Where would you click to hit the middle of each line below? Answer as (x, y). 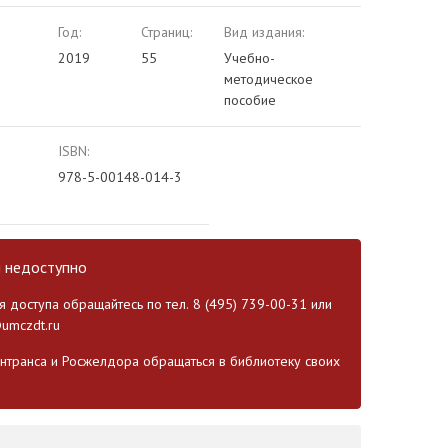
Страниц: (166, 32)
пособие (250, 100)
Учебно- (250, 58)
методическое (269, 79)
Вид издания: (264, 32)
